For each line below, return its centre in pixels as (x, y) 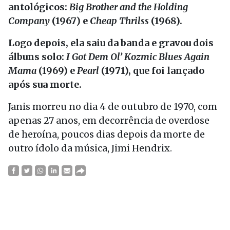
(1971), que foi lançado (152, 71)
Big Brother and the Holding (129, 7)
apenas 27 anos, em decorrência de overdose (109, 120)
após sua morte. (45, 84)
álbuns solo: (37, 57)
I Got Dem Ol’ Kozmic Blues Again (138, 57)
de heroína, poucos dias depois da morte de (107, 134)
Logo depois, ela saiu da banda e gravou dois (111, 43)
